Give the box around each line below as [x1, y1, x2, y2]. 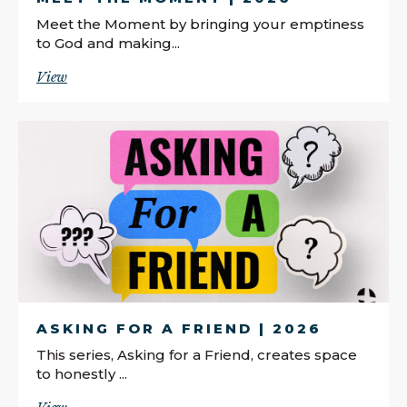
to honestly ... [36, 364, 127, 382]
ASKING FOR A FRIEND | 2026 [36, 319, 322, 337]
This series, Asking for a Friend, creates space [36, 345, 357, 363]
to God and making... [36, 34, 180, 52]
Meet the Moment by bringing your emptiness [36, 15, 364, 33]
